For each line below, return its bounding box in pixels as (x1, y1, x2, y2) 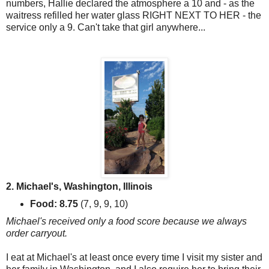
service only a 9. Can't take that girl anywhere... (6, 22, 205, 33)
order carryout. (6, 228, 70, 239)
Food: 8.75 (29, 199, 78, 210)
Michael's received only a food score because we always (6, 216, 247, 227)
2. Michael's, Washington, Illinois (6, 181, 153, 192)
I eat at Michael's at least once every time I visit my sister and (6, 252, 262, 263)
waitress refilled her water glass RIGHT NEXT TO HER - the (6, 10, 261, 21)
